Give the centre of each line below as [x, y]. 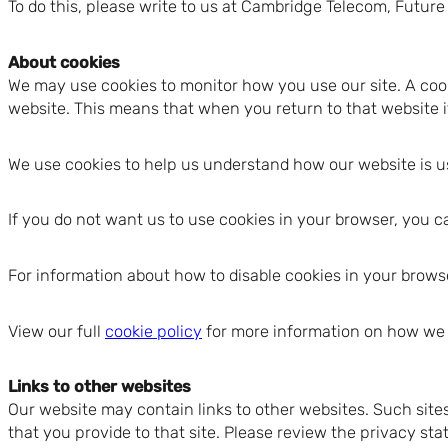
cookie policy [153, 331]
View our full [56, 331]
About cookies [64, 63]
